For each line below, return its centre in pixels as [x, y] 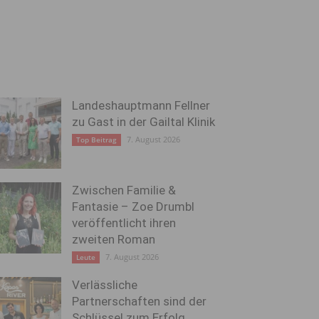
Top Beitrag [96, 140]
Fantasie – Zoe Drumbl [133, 206]
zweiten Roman [114, 239]
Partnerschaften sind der [139, 301]
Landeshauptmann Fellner [141, 105]
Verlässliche [105, 285]
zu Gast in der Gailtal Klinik [143, 122]
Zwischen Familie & [124, 190]
